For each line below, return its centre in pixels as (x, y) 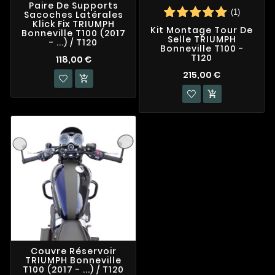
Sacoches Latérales (73, 14)
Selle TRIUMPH (202, 39)
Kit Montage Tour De (202, 30)
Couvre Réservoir (73, 251)
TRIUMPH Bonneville (73, 261)
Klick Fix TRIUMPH (73, 24)
